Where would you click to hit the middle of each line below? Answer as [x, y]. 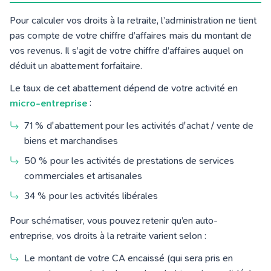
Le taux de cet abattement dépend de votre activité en [124, 88]
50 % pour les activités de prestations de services [129, 160]
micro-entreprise [48, 103]
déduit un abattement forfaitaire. [77, 65]
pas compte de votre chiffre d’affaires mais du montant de [131, 35]
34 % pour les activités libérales [92, 195]
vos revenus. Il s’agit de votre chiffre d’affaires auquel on [126, 50]
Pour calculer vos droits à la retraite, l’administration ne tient [133, 20]
